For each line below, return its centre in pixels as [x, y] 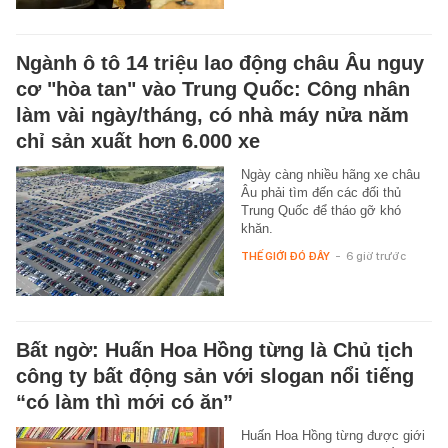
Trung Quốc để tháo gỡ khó [320, 210]
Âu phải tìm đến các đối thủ [320, 192]
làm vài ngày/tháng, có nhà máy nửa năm [212, 114]
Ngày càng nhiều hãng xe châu [330, 174]
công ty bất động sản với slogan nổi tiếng [215, 375]
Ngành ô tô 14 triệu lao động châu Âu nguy [220, 62]
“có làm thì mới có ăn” [124, 401]
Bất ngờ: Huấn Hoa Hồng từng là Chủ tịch [214, 349]
